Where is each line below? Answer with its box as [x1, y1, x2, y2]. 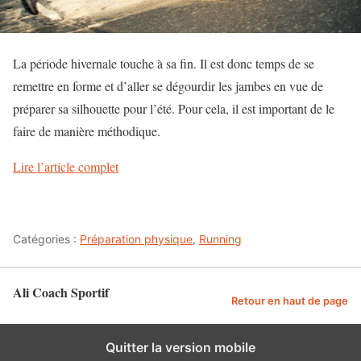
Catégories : [13, 232, 80, 247]
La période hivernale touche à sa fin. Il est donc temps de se [13, 55, 314, 73]
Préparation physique [80, 232, 193, 247]
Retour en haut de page [231, 295, 348, 308]
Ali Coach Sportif [13, 283, 109, 302]
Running [199, 232, 242, 247]
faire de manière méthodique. [13, 122, 160, 140]
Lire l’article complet [13, 158, 118, 176]
